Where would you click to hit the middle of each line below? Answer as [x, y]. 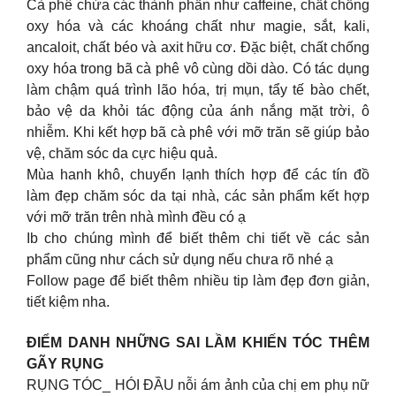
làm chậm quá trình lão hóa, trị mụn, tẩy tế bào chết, [198, 89]
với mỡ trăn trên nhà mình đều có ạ [136, 217]
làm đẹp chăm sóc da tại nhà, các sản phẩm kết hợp [198, 195]
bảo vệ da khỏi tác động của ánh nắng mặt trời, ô [198, 110]
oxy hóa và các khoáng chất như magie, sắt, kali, [198, 26]
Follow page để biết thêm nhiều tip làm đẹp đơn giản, [198, 280]
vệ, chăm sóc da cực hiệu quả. [122, 153]
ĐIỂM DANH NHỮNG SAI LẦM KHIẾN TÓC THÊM [198, 343]
